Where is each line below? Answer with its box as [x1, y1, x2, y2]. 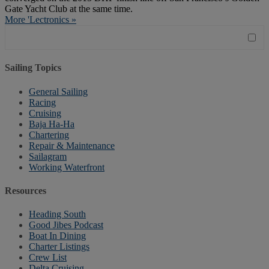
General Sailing [29, 86, 88, 97]
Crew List [29, 252, 67, 263]
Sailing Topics [5, 62, 61, 73]
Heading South [29, 209, 86, 220]
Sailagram [29, 151, 67, 162]
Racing [29, 97, 56, 107]
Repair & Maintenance [29, 140, 115, 151]
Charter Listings [29, 241, 89, 252]
